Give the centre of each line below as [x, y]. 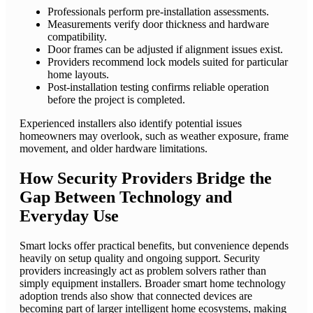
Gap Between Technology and [126, 197]
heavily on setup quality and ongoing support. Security [140, 259]
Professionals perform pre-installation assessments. [158, 12]
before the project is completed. [116, 100]
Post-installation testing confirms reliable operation [158, 87]
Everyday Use [69, 216]
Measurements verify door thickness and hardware [158, 24]
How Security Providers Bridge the [146, 179]
